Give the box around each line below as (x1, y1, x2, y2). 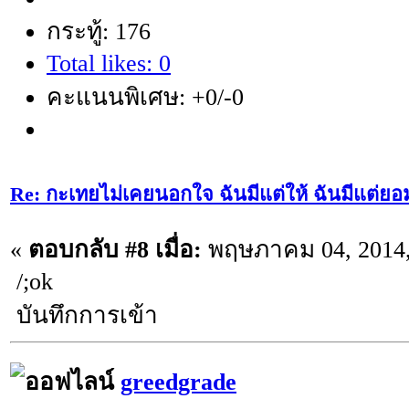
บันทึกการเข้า (10, 302, 158, 329)
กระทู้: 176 (47, 17, 151, 45)
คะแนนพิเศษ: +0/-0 (47, 83, 244, 110)
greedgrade (121, 369, 236, 396)
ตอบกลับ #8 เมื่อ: (28, 236, 202, 263)
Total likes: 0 (47, 49, 171, 77)
